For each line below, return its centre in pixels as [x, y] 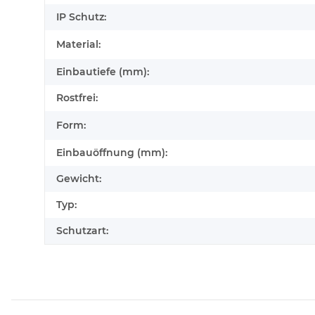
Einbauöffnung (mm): [112, 153]
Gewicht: [79, 179]
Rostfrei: [77, 98]
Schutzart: [82, 231]
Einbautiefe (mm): [103, 72]
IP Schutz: [81, 17]
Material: [78, 45]
